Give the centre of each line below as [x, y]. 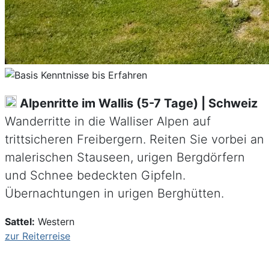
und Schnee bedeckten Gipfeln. [95, 176]
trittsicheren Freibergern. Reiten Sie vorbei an [134, 140]
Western [55, 222]
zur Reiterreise [38, 236]
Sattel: [20, 222]
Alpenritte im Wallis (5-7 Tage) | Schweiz [137, 104]
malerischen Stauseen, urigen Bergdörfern [125, 158]
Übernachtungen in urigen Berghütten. [114, 194]
